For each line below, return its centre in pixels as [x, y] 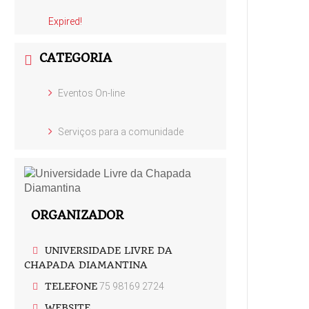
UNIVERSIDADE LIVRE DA [109, 250]
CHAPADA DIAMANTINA [86, 265]
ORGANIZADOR [78, 215]
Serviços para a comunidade [121, 131]
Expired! [66, 22]
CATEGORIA [76, 58]
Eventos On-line [92, 93]
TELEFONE [71, 286]
